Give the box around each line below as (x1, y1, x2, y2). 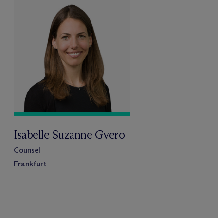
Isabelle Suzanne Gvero (14, 127, 125, 142)
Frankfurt (14, 159, 47, 169)
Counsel (14, 145, 40, 155)
